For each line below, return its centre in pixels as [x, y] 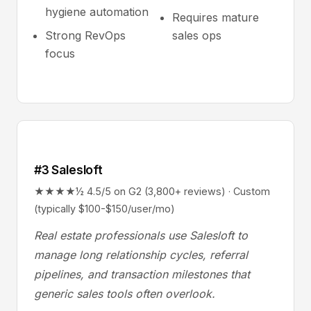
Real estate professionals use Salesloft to [141, 235]
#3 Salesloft [68, 170]
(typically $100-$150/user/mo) [104, 209]
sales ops [197, 35]
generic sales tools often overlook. [125, 294]
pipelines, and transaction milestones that [142, 274]
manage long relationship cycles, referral [141, 255]
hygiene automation [97, 12]
